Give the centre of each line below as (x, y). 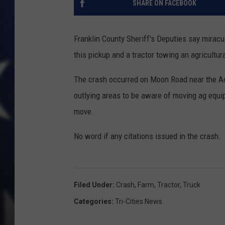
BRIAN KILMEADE (181, 70)
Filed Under (93, 185)
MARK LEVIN (174, 20)
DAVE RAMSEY (177, 45)
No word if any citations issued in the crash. (147, 136)
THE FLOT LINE (178, 95)
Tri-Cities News (139, 202)
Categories (93, 202)
